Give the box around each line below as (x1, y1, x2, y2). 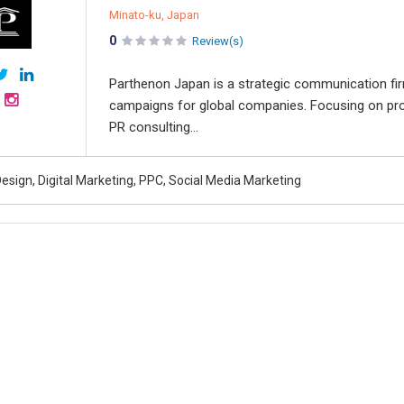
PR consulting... (109, 119, 198, 135)
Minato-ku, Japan (109, 8, 199, 22)
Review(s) (192, 34, 243, 48)
